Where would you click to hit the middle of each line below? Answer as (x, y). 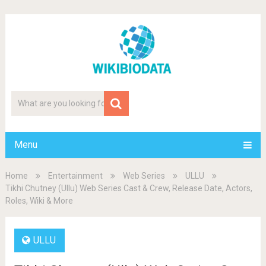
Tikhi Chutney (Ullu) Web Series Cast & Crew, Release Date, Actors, (129, 188)
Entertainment (75, 176)
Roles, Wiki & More (39, 201)
